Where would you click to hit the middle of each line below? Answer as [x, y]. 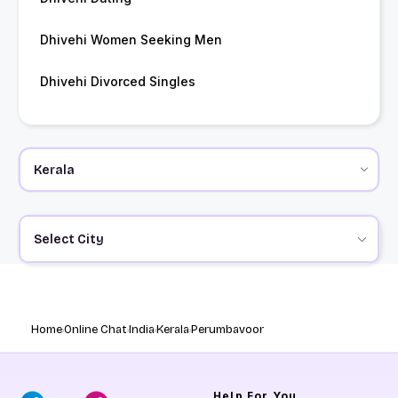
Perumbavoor [227, 330]
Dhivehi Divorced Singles [118, 82]
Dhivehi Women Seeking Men [131, 40]
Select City [68, 239]
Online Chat [96, 330]
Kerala [173, 330]
